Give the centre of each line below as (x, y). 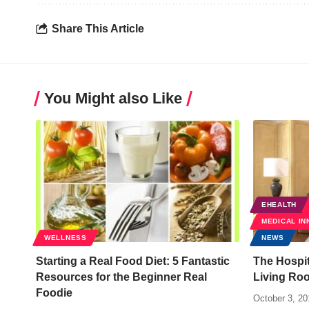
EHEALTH (279, 204)
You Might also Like (113, 98)
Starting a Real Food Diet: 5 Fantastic (133, 261)
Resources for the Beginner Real (121, 277)
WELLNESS (66, 237)
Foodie (54, 292)
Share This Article (98, 29)
